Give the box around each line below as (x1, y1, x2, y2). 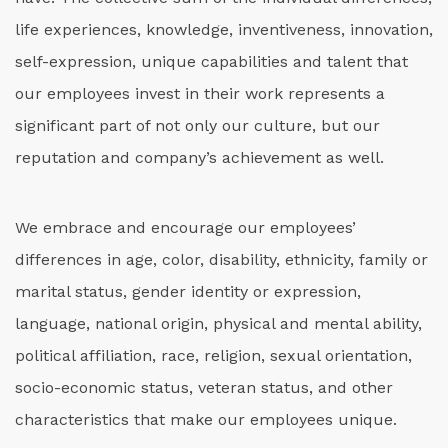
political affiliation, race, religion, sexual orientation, (15, 346, 412, 365)
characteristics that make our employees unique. (15, 410, 397, 429)
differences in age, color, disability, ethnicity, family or (15, 250, 428, 269)
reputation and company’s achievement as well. (15, 148, 384, 167)
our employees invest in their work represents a (15, 84, 385, 103)
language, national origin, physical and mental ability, (15, 314, 422, 333)
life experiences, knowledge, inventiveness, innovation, (15, 20, 433, 39)
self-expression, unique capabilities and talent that (15, 52, 408, 71)
